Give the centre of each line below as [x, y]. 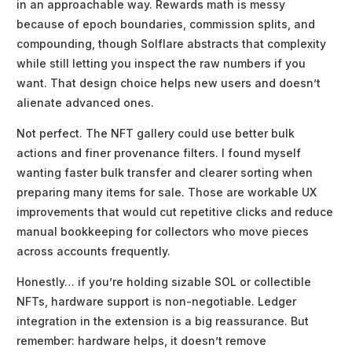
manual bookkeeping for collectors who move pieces [163, 232]
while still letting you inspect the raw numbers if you [161, 64]
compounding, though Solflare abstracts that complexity [171, 44]
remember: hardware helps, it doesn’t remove [141, 341]
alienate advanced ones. [85, 103]
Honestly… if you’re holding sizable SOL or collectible [164, 282]
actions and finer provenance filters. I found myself [159, 153]
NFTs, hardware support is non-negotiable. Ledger [156, 302]
